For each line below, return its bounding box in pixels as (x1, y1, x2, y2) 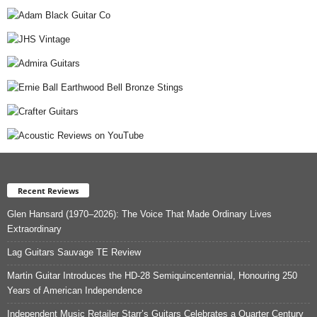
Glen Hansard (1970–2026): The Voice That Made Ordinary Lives (7, 208, 272, 219)
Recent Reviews (18, 185, 79, 196)
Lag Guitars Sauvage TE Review (7, 246, 141, 258)
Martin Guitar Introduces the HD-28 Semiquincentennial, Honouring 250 (7, 270, 297, 281)
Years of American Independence (7, 284, 142, 296)
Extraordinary (7, 223, 62, 234)
